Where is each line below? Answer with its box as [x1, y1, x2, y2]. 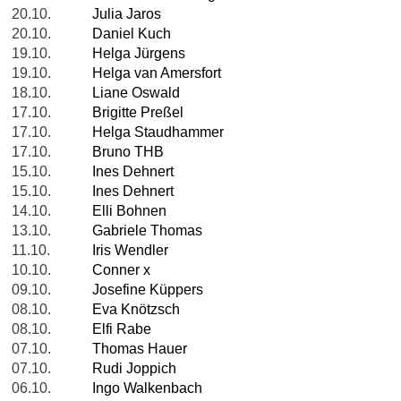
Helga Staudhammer [92, 124, 224, 141]
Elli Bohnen [92, 203, 166, 219]
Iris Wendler [92, 243, 168, 259]
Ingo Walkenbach [92, 380, 202, 397]
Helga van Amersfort [92, 65, 221, 81]
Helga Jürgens [92, 46, 185, 62]
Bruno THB [92, 144, 164, 160]
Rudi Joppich [92, 361, 176, 377]
